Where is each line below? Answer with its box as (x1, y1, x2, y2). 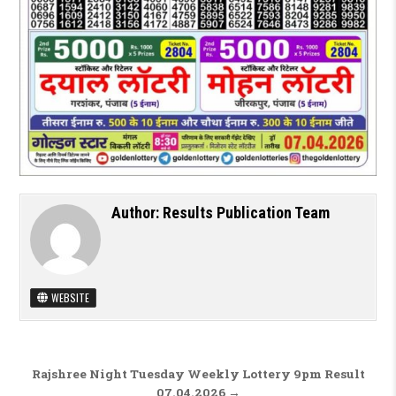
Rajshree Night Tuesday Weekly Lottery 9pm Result (31, 366, 365, 383)
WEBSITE (48, 290, 89, 306)
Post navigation (18, 360, 210, 393)
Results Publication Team (162, 203, 330, 223)
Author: (110, 203, 163, 223)
